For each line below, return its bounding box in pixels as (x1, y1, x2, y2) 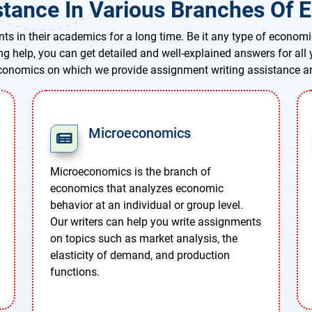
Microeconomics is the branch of (50, 165, 211, 179)
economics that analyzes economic (50, 182, 224, 196)
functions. (50, 265, 100, 279)
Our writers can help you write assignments (50, 215, 261, 229)
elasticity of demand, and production (50, 249, 230, 263)
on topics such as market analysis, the (50, 232, 237, 246)
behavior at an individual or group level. (50, 198, 243, 212)
